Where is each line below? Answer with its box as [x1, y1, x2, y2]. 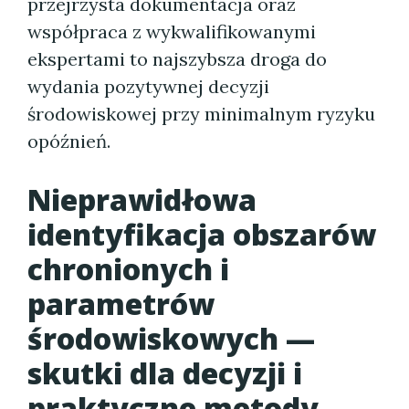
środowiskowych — [27, 319, 315, 358]
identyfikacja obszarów [27, 215, 376, 254]
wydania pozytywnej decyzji [27, 75, 269, 98]
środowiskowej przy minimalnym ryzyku [27, 102, 375, 125]
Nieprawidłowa [27, 180, 257, 219]
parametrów [27, 284, 215, 323]
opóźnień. [27, 130, 110, 152]
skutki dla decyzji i [27, 353, 302, 393]
